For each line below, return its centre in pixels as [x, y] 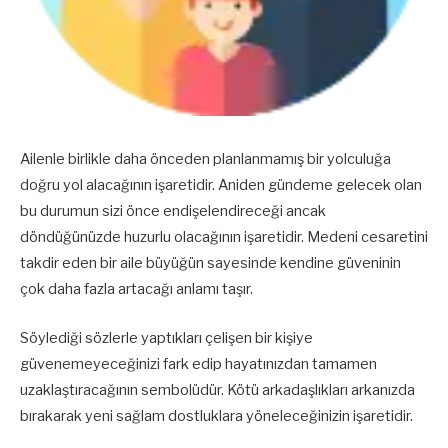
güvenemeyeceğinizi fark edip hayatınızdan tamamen [198, 363]
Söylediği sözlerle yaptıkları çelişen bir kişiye [166, 337]
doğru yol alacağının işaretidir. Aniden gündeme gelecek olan [221, 185]
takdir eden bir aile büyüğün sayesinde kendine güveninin [210, 263]
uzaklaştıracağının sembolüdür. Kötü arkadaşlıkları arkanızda [217, 389]
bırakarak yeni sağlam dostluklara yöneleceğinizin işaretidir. [216, 415]
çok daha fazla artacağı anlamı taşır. [136, 289]
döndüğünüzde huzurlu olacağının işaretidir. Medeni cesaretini [224, 237]
